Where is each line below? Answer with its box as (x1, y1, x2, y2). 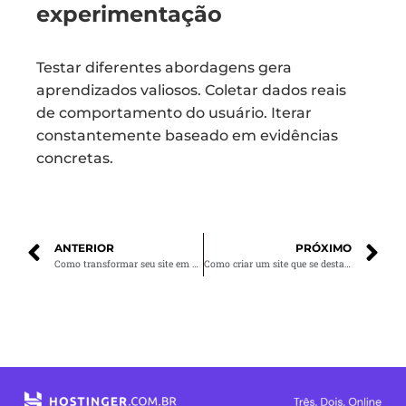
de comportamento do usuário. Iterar (36, 104, 312, 121)
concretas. (36, 150, 113, 167)
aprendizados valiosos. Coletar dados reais (36, 82, 346, 99)
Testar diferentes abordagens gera (36, 59, 292, 76)
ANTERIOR (54, 240, 114, 255)
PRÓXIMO (295, 240, 352, 255)
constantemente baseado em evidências (36, 127, 338, 144)
